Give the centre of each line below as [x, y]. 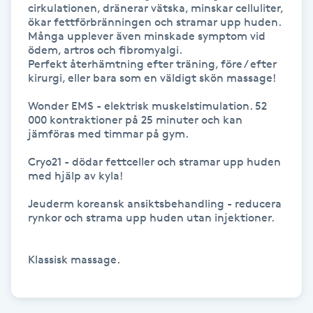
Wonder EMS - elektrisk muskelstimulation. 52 [147, 105]
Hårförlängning [49, 86]
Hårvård [30, 125]
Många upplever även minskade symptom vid [147, 36]
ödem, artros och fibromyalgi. [106, 50]
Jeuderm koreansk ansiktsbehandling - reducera [155, 203]
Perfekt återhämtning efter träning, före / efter [152, 64]
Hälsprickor [38, 204]
